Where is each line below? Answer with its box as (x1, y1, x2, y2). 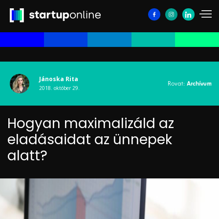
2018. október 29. (39, 85, 80, 92)
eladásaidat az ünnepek (7, 130, 172, 150)
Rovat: (168, 80, 187, 88)
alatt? (7, 146, 47, 166)
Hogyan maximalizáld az (7, 114, 174, 133)
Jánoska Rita (39, 75, 78, 84)
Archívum (187, 80, 212, 88)
